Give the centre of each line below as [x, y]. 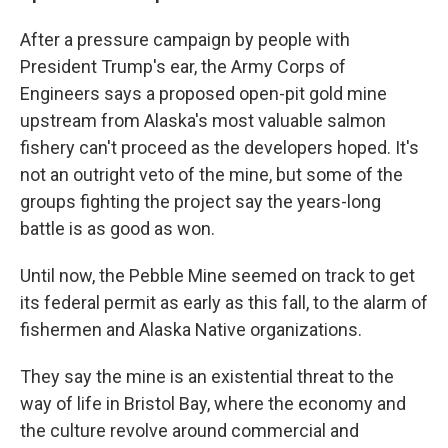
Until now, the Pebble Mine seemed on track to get [217, 275]
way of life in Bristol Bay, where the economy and [213, 403]
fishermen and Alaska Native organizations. [191, 329]
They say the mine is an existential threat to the [207, 376]
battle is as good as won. [117, 228]
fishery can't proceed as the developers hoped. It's [219, 147]
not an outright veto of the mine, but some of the [211, 174]
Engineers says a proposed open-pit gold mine [203, 93]
